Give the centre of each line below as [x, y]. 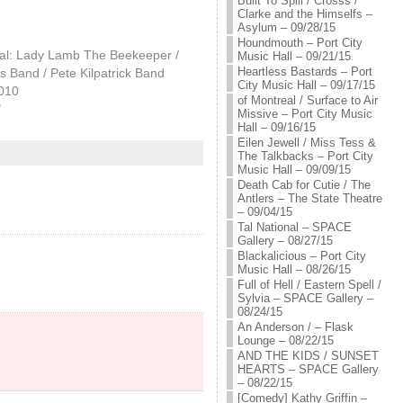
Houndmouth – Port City [300, 43]
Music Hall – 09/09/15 [294, 170]
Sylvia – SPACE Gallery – [305, 298]
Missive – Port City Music [304, 114]
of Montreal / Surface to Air [307, 100]
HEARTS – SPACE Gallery [308, 369]
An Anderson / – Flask [295, 327]
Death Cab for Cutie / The [304, 185]
